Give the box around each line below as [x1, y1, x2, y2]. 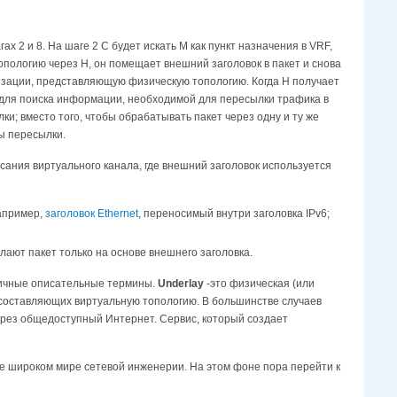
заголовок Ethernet [45, 207, 138, 221]
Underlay [158, 276, 204, 290]
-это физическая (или [204, 276, 315, 290]
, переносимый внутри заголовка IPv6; [138, 207, 330, 221]
